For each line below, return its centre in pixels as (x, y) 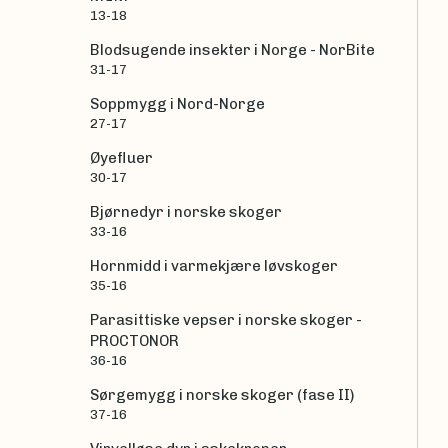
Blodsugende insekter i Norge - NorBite (232, 50)
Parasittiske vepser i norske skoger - (226, 320)
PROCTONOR (134, 341)
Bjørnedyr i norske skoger (186, 212)
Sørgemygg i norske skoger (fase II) (222, 395)
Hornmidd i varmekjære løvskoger (214, 266)
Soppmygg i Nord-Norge (177, 104)
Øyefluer (121, 158)
